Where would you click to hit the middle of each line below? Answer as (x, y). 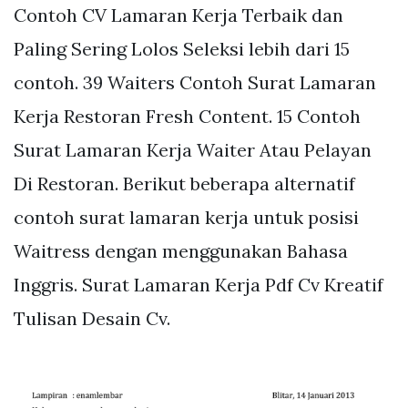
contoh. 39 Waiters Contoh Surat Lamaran (195, 83)
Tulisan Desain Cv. (92, 319)
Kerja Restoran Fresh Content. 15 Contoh (187, 117)
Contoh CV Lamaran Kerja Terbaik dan (178, 15)
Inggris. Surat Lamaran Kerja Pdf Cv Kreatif (199, 285)
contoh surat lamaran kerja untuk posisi (186, 218)
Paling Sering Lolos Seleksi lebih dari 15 (182, 49)
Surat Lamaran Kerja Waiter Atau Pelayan (193, 150)
